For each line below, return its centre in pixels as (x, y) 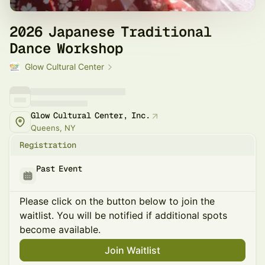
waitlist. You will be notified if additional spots (123, 215)
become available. (60, 230)
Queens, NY (53, 128)
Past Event (59, 169)
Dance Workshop (66, 48)
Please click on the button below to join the (117, 201)
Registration (48, 145)
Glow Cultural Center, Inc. (91, 115)
